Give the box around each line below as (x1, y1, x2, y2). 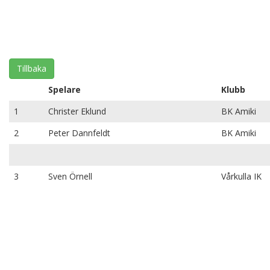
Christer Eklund (48, 105, 106, 117)
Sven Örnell (48, 171, 92, 182)
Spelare (48, 84, 81, 95)
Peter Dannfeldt (48, 127, 110, 139)
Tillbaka (17, 63, 46, 74)
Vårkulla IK (221, 171, 262, 182)
